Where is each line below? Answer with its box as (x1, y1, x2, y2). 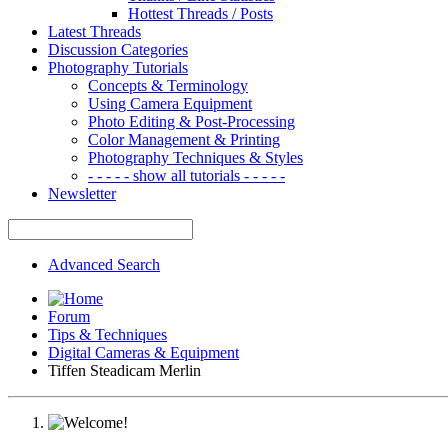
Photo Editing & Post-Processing (88, 112, 295, 130)
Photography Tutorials (48, 58, 188, 76)
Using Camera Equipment (88, 94, 252, 112)
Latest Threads (48, 22, 141, 40)
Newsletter (48, 184, 116, 202)
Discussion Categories (48, 40, 188, 58)
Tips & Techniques (48, 325, 167, 343)
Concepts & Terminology (88, 76, 248, 94)
